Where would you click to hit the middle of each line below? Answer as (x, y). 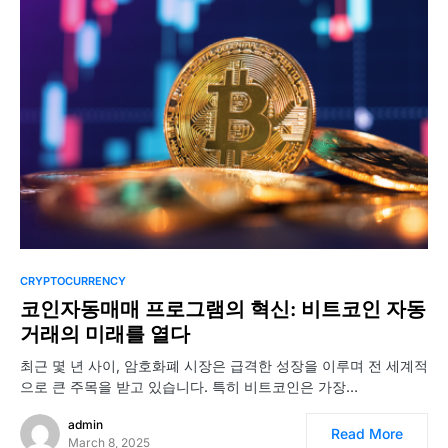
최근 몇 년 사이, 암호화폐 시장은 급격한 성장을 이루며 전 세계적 (224, 366)
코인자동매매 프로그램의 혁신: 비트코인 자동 (223, 309)
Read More (367, 434)
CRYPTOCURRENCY (73, 281)
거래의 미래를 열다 (105, 334)
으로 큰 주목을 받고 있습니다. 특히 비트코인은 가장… (189, 387)
